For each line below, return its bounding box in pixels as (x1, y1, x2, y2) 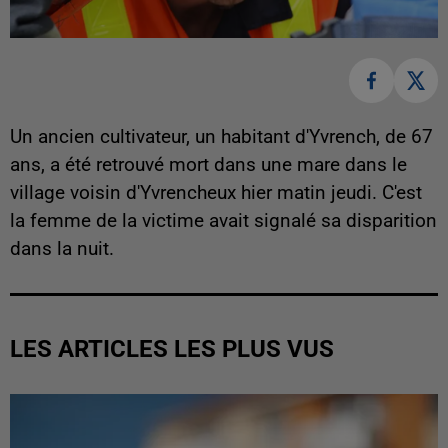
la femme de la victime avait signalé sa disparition (10, 209, 437, 232)
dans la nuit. (10, 237, 114, 260)
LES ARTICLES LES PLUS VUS (10, 334, 334, 363)
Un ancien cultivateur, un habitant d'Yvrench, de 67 (10, 125, 433, 148)
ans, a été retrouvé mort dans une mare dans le (10, 153, 407, 176)
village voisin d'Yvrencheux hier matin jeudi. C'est (10, 181, 422, 204)
